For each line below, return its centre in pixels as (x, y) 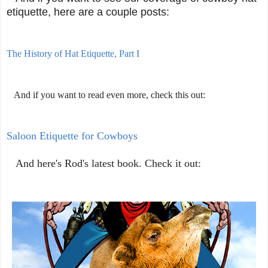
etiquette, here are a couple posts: (88, 12)
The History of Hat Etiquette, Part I (73, 53)
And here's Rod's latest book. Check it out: (104, 163)
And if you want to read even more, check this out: (106, 95)
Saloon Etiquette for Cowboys (72, 135)
